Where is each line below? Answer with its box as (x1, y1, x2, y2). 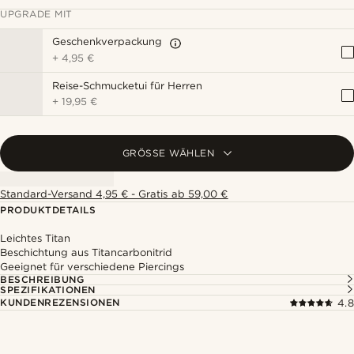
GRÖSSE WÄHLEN (122, 147, 207, 159)
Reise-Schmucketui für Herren (52, 79, 203, 92)
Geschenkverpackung (52, 36, 162, 47)
